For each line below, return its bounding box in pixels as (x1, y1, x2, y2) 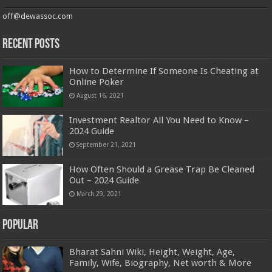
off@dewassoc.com (2, 11, 73, 21)
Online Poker (69, 76, 124, 87)
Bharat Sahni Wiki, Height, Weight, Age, (69, 246, 236, 258)
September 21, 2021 (76, 140, 137, 148)
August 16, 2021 (76, 91, 124, 99)
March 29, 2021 (76, 189, 122, 197)
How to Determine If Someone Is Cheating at (69, 65, 259, 76)
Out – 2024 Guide (69, 174, 140, 186)
